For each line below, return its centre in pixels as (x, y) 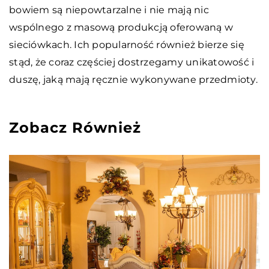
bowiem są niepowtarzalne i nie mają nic (109, 10)
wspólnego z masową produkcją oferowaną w (121, 28)
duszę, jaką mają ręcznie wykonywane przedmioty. (134, 80)
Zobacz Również (75, 128)
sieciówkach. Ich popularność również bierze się (127, 45)
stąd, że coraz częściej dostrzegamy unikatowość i (132, 62)
